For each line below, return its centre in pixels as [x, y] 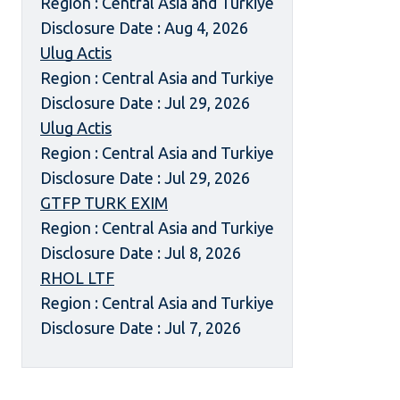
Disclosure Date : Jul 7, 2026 [141, 328]
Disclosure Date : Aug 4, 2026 [144, 28]
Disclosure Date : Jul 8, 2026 [141, 253]
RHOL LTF [77, 278]
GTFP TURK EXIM [104, 203]
